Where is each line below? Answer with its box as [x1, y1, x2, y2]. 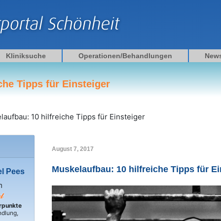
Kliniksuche [6, 52, 46, 60]
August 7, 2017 [51, 146, 94, 152]
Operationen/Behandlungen [78, 52, 172, 60]
